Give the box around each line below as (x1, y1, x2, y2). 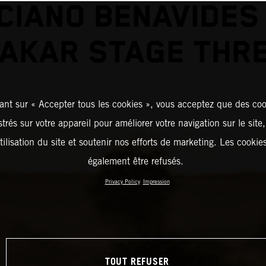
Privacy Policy (104, 178, 140, 185)
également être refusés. (88, 156, 183, 167)
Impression (142, 178, 170, 185)
